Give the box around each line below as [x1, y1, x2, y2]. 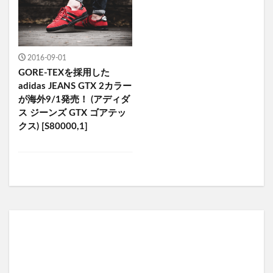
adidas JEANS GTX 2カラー [18, 81, 132, 91]
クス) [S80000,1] [18, 121, 88, 131]
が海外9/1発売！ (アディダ [18, 94, 130, 104]
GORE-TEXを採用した [18, 68, 110, 77]
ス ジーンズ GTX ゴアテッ [18, 108, 126, 118]
